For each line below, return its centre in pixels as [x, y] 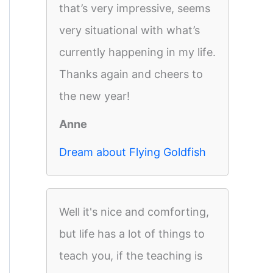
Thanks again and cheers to [131, 74]
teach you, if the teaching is [131, 256]
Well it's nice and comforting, [134, 212]
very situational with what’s [129, 30]
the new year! [94, 96]
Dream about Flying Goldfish [133, 152]
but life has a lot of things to [132, 234]
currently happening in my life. [137, 52]
